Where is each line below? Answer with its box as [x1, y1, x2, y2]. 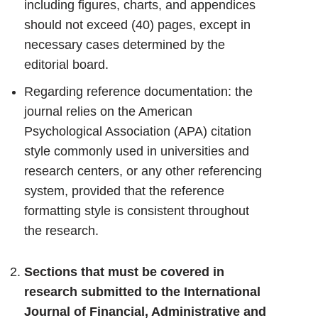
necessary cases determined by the [24, 38, 226, 53]
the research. [24, 224, 99, 238]
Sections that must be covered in [24, 265, 225, 280]
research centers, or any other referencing [24, 164, 263, 179]
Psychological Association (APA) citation [24, 124, 252, 139]
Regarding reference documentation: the [24, 84, 253, 99]
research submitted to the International [24, 285, 261, 300]
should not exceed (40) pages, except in [24, 18, 251, 33]
